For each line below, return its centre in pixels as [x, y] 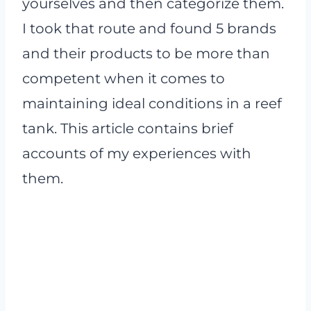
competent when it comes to [124, 78]
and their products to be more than [146, 53]
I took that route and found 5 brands [149, 28]
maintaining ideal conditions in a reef [152, 103]
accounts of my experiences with [137, 153]
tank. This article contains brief [128, 128]
